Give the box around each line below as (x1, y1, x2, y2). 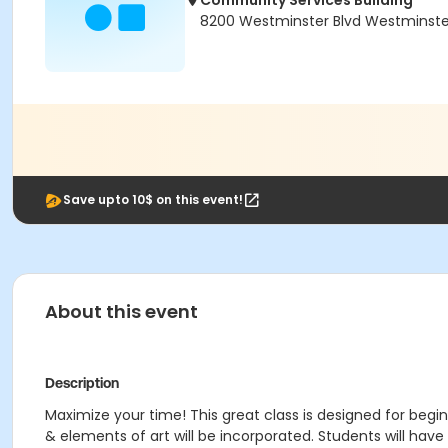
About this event (45, 299, 198, 324)
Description (45, 375, 119, 391)
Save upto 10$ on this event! (63, 191, 243, 208)
